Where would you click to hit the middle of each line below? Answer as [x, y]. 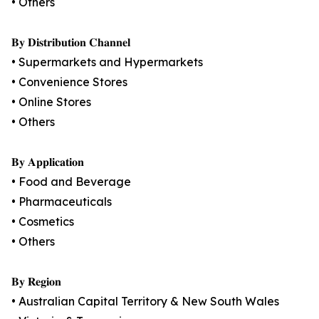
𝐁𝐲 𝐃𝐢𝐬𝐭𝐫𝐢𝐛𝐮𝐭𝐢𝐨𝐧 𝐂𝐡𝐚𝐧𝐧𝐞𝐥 [71, 42]
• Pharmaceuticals [62, 202]
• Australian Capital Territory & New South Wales [145, 302]
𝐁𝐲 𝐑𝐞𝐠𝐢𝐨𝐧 [36, 282]
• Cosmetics [43, 222]
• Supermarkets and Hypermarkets [107, 62]
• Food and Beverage [71, 182]
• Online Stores [51, 102]
